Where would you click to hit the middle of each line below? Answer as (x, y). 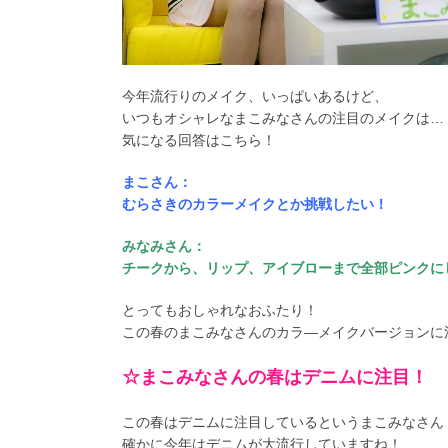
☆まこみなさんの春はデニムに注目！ (275, 377)
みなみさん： (164, 246)
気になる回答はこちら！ (199, 140)
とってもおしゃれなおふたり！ (220, 310)
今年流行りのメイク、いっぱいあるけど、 (255, 96)
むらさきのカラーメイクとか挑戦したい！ (255, 204)
